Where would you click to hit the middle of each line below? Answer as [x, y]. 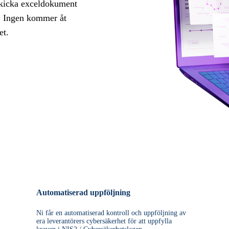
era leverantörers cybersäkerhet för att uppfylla [104, 221]
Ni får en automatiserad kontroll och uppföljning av [111, 213]
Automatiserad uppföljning [83, 192]
